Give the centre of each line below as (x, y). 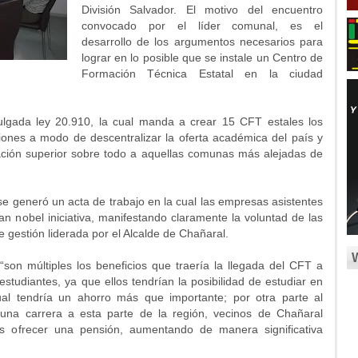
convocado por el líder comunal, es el (202, 26)
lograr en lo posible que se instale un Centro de (202, 58)
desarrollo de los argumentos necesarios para (202, 42)
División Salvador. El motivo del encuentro (202, 10)
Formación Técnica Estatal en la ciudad (202, 74)
